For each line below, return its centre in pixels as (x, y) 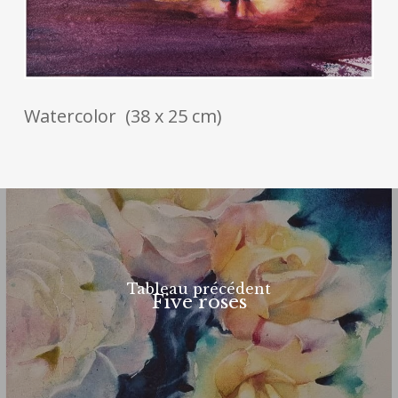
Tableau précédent (199, 289)
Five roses (199, 302)
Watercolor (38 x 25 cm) (123, 115)
